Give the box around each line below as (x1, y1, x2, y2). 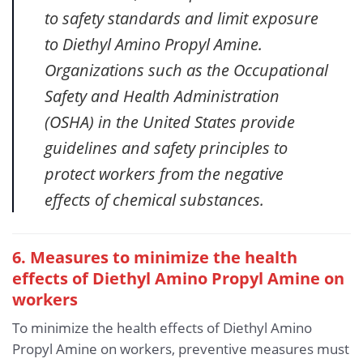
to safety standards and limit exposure (44, 6, 318, 29)
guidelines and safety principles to (44, 135, 288, 159)
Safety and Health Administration (44, 83, 280, 107)
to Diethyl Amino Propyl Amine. (44, 32, 263, 55)
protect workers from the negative (44, 161, 284, 185)
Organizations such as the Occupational (44, 58, 328, 81)
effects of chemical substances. (44, 187, 264, 211)
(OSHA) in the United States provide (44, 109, 295, 133)
